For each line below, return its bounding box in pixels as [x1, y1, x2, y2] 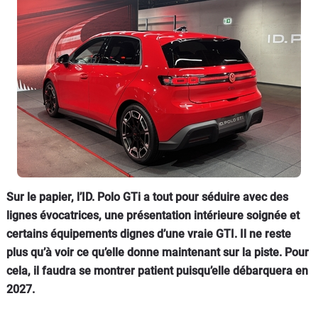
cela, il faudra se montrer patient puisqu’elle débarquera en [6, 263, 308, 278]
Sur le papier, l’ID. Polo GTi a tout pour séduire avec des [6, 190, 288, 204]
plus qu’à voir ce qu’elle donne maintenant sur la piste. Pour [6, 245, 309, 259]
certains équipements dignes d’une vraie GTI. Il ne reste [6, 226, 291, 241]
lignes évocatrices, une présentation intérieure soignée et [6, 208, 300, 222]
